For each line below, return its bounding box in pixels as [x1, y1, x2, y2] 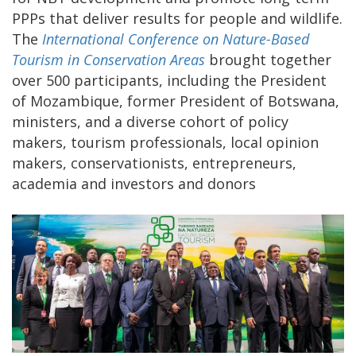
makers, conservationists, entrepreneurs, [12, 153, 296, 173]
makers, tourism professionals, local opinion [12, 133, 319, 153]
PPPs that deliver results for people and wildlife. [12, 9, 342, 29]
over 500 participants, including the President [12, 71, 327, 91]
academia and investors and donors [12, 174, 256, 194]
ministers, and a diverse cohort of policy [12, 112, 288, 132]
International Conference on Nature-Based [42, 29, 309, 49]
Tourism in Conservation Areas [12, 50, 205, 70]
